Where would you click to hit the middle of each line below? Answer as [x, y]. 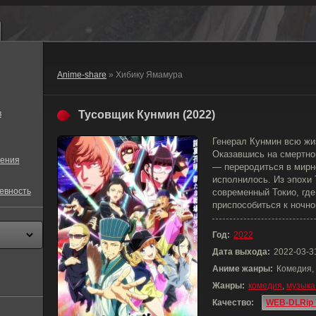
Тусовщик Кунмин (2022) [147, 115]
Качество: [233, 303]
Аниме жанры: [243, 269]
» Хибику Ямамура [145, 75]
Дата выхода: [241, 252]
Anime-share [82, 75]
